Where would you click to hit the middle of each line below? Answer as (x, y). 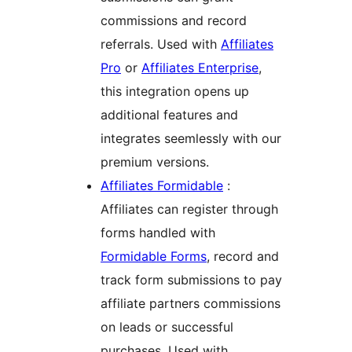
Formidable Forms (154, 257)
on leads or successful (167, 327)
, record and (243, 257)
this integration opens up (175, 92)
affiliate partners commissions (191, 304)
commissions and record (174, 21)
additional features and (169, 115)
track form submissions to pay (191, 280)
